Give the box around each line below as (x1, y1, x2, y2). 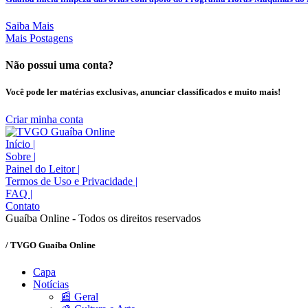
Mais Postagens (5, 32, 73, 44)
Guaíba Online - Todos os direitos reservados (5, 212, 201, 224)
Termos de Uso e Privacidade (5, 175, 135, 187)
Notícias (33, 278, 69, 290)
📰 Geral (60, 290, 98, 302)
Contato (5, 199, 40, 212)
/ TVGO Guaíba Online (5, 239, 96, 250)
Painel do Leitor (5, 162, 78, 175)
